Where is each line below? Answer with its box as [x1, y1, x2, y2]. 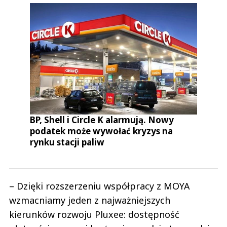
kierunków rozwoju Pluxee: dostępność [9, 208, 179, 220]
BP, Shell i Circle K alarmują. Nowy [30, 113, 174, 126]
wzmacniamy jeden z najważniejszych [9, 194, 170, 206]
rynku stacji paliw [30, 136, 105, 148]
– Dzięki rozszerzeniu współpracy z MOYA [9, 179, 190, 192]
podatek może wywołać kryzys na [30, 125, 173, 137]
